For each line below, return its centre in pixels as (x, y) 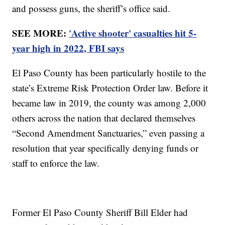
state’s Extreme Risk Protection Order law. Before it (110, 87)
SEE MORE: (41, 33)
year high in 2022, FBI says (68, 48)
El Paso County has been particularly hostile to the (109, 72)
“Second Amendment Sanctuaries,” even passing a (108, 133)
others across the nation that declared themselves (104, 118)
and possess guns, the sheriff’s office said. (91, 8)
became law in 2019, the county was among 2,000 (109, 102)
